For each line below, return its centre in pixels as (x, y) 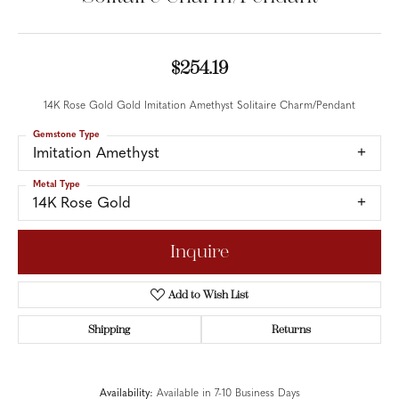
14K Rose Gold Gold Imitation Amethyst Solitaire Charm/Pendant (199, 106)
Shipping (110, 330)
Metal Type (57, 185)
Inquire (199, 252)
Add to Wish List (209, 295)
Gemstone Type (66, 135)
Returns (291, 330)
